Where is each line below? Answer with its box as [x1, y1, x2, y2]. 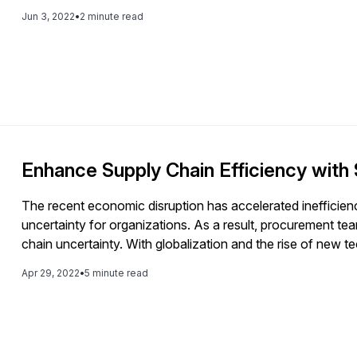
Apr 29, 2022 [22, 267, 80, 280]
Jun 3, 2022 [22, 10, 76, 22]
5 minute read [84, 267, 149, 280]
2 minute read [80, 10, 144, 22]
